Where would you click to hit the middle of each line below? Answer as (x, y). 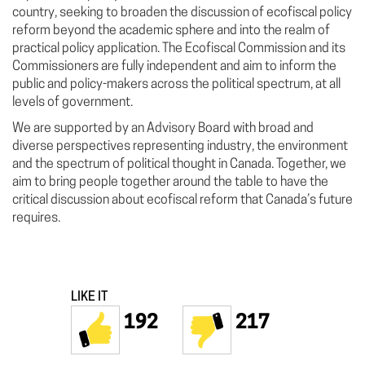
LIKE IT (89, 297)
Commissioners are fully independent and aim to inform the (174, 67)
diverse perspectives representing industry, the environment (180, 147)
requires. (36, 218)
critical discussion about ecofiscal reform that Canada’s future (182, 200)
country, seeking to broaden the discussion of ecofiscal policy (182, 13)
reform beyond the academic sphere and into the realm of (171, 31)
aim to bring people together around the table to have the (170, 182)
